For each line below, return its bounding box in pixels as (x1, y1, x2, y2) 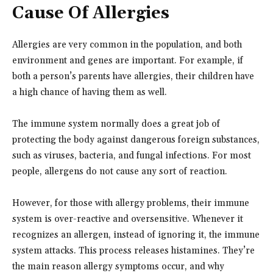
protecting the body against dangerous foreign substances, (12, 133, 260, 146)
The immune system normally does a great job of (12, 118, 220, 130)
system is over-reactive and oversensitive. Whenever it (12, 213, 243, 225)
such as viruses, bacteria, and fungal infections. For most (12, 149, 251, 161)
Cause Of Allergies (12, 2, 169, 24)
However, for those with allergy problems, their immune (12, 197, 249, 209)
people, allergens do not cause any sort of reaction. (12, 165, 227, 177)
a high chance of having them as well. (12, 86, 167, 98)
